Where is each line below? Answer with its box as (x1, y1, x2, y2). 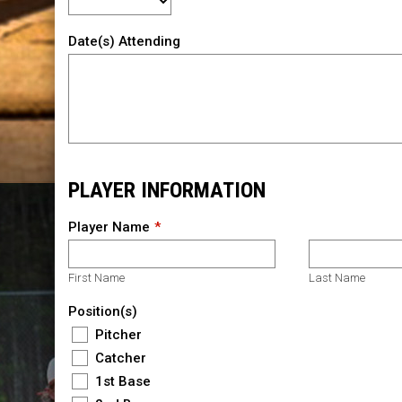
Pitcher (91, 326, 142, 343)
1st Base (91, 372, 151, 389)
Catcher (91, 349, 146, 366)
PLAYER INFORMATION (67, 177, 266, 203)
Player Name (67, 218, 150, 235)
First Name (67, 270, 125, 284)
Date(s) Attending (67, 32, 180, 49)
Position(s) (67, 302, 137, 319)
